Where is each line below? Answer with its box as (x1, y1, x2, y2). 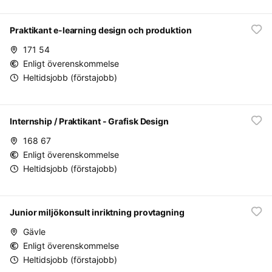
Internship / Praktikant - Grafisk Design (10, 116, 169, 126)
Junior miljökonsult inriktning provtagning (10, 207, 185, 217)
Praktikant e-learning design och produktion (10, 25, 192, 35)
